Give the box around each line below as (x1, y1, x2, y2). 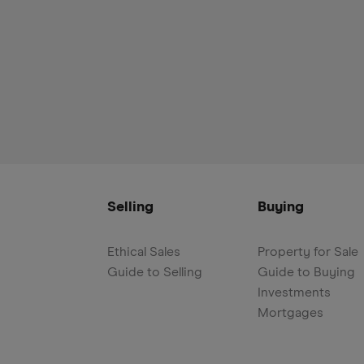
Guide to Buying (258, 266, 355, 279)
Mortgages (258, 306, 323, 319)
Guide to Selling (107, 266, 202, 279)
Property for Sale (258, 245, 358, 258)
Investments (258, 286, 331, 299)
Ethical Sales (107, 245, 180, 258)
